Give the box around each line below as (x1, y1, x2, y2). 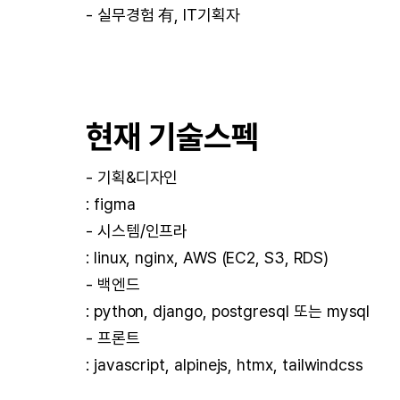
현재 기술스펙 (86, 118, 259, 156)
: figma (86, 195, 136, 213)
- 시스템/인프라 (86, 221, 188, 240)
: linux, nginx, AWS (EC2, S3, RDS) (86, 248, 329, 267)
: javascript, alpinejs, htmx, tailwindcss (86, 355, 364, 374)
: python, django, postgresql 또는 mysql (86, 302, 371, 321)
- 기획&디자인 (86, 168, 179, 187)
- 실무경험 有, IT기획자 (86, 5, 240, 24)
